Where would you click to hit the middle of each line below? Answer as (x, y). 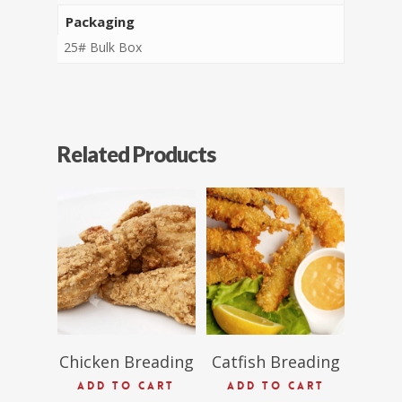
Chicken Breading (126, 361)
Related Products (136, 154)
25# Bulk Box (103, 48)
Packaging (100, 22)
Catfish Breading (275, 361)
